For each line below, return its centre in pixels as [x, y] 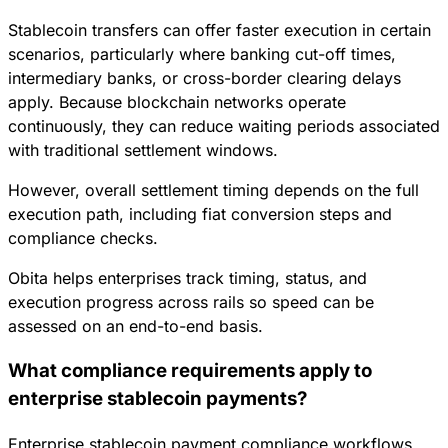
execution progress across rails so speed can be [191, 302]
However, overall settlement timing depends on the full [213, 190]
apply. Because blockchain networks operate [177, 102]
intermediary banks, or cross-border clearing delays [204, 78]
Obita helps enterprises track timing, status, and [187, 278]
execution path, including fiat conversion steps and [200, 214]
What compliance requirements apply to [190, 370]
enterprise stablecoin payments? [157, 398]
